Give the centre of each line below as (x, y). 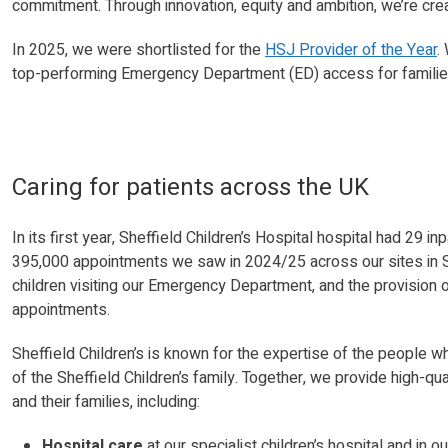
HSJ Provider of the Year (351, 49)
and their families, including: (106, 401)
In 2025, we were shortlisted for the (138, 49)
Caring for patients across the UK (193, 187)
